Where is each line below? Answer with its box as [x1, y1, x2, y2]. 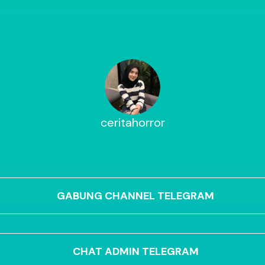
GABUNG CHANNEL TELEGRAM [57, 188, 214, 203]
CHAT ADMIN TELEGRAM [72, 244, 199, 258]
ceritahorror [100, 115, 165, 131]
